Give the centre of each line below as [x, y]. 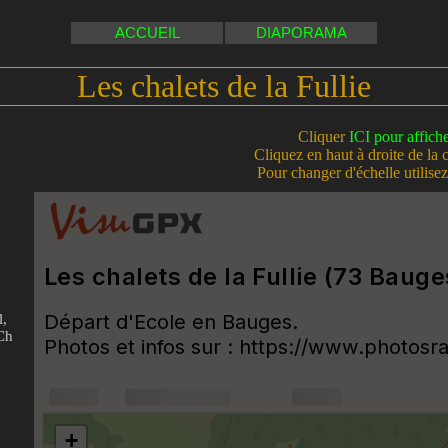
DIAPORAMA [301, 33]
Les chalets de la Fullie [224, 86]
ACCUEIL [147, 33]
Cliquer [323, 136]
